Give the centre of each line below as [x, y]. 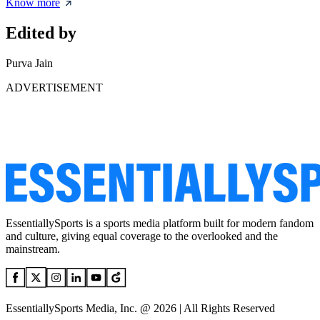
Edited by [41, 33]
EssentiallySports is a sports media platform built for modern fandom [160, 224]
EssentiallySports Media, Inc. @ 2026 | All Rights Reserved [140, 309]
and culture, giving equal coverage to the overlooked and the [142, 236]
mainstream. [33, 249]
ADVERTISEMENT [54, 88]
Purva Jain [29, 64]
